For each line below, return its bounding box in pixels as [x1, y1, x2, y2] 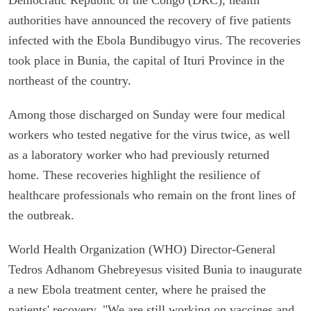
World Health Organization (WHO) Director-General [8, 242, 276, 256]
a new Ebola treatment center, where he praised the [8, 282, 266, 296]
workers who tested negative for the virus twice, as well [8, 127, 290, 142]
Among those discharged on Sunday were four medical [8, 107, 285, 121]
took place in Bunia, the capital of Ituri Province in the [8, 53, 285, 67]
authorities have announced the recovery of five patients [8, 12, 291, 27]
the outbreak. [8, 208, 74, 222]
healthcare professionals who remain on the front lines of [8, 187, 296, 202]
